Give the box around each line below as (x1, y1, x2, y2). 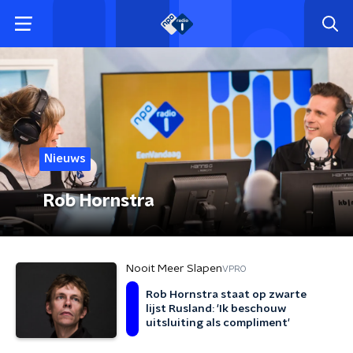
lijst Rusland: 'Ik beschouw (146, 303, 286, 314)
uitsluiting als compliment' (146, 318, 290, 329)
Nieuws (44, 153, 86, 165)
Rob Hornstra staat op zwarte (146, 289, 307, 300)
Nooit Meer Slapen (126, 263, 222, 274)
